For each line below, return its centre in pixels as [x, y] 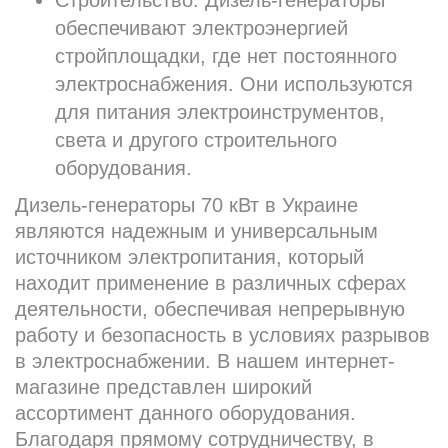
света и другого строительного [196, 140]
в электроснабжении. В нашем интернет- [205, 361]
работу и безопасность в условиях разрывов [222, 335]
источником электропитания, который [189, 257]
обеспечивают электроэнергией [201, 28]
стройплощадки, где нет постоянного [226, 56]
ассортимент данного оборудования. [185, 413]
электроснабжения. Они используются [234, 84]
